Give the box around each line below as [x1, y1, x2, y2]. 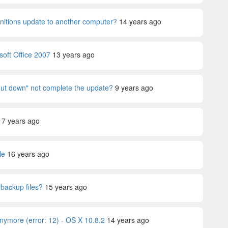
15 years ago [45, 182, 87, 192]
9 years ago [115, 82, 153, 93]
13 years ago [52, 49, 95, 60]
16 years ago [7, 149, 49, 159]
